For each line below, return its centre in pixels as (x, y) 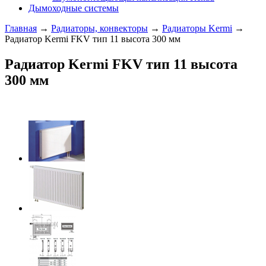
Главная (21, 28)
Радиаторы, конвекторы (99, 28)
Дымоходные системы (74, 8)
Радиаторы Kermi (197, 28)
